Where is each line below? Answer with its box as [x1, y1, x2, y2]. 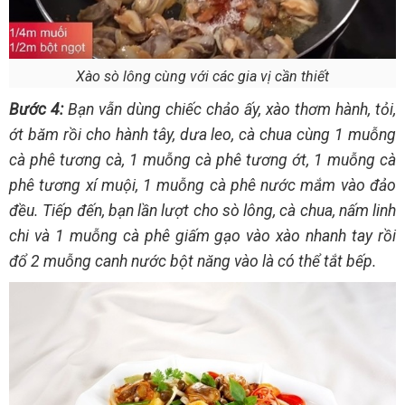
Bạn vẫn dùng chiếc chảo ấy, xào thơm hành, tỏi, [63, 99, 396, 118]
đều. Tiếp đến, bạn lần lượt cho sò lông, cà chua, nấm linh [9, 201, 396, 220]
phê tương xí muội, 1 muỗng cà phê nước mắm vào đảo [9, 175, 396, 194]
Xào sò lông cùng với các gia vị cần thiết [76, 67, 329, 85]
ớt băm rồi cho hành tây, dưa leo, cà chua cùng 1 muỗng [9, 125, 396, 144]
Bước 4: [9, 99, 63, 118]
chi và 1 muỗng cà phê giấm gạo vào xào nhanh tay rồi [9, 226, 396, 245]
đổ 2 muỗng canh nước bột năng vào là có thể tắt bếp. [9, 251, 377, 270]
